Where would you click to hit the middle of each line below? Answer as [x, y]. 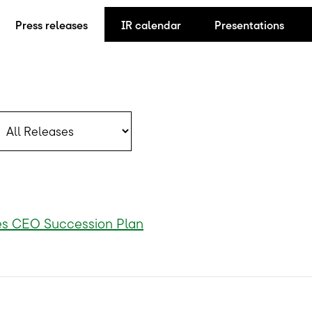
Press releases [52, 25]
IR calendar [151, 25]
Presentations [249, 25]
